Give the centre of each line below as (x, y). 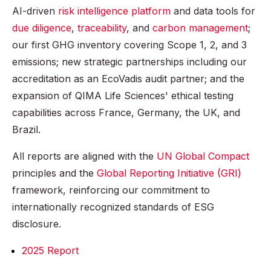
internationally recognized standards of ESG (113, 207)
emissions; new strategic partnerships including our (129, 62)
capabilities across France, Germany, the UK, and (126, 113)
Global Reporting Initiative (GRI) (169, 173)
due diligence (42, 28)
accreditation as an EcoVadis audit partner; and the (128, 79)
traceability (102, 28)
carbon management (200, 28)
